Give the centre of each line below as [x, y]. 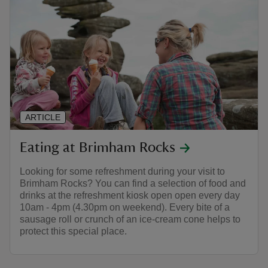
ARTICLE [43, 117]
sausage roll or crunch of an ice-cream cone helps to [130, 219]
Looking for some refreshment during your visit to [122, 171]
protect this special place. [73, 231]
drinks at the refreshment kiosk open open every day [130, 195]
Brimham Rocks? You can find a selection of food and [133, 183]
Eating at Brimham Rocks [98, 147]
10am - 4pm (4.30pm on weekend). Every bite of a [125, 207]
